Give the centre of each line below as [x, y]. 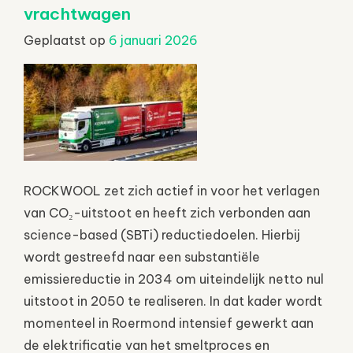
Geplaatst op [66, 40]
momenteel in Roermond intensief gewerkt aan [169, 323]
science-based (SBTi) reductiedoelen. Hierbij [162, 234]
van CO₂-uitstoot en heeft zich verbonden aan [167, 212]
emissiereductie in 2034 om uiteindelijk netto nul [174, 279]
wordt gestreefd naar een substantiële [142, 256]
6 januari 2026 [153, 40]
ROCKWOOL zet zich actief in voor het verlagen [172, 190]
